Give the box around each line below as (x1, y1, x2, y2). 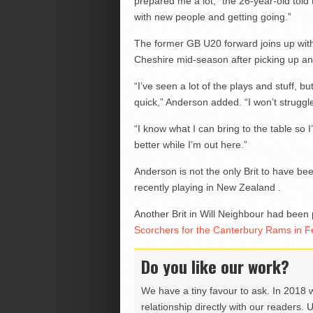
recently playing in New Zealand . (133, 182, 281, 194)
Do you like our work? (140, 254, 289, 279)
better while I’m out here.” (133, 139, 247, 151)
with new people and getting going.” (133, 11, 291, 23)
